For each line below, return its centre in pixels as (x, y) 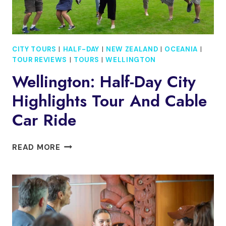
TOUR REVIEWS (40, 60)
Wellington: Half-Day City (104, 81)
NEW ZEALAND (132, 49)
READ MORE (36, 147)
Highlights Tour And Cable (109, 101)
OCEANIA (181, 49)
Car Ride (44, 120)
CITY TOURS (34, 49)
